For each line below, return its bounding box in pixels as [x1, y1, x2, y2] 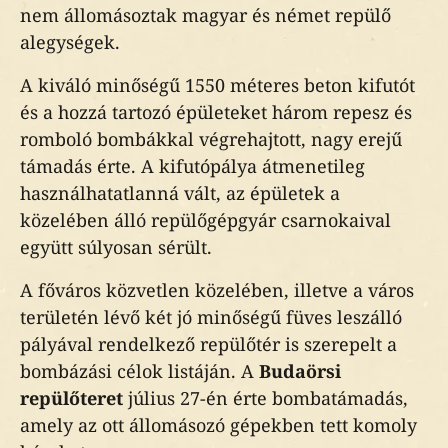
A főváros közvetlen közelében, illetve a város [20, 278, 414, 302]
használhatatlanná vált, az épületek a [20, 181, 340, 205]
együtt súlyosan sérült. [20, 235, 212, 259]
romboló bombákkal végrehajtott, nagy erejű [20, 127, 402, 151]
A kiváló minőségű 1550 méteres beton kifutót [20, 73, 415, 97]
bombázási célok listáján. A [20, 359, 259, 383]
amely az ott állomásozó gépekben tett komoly [20, 413, 417, 437]
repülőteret [20, 386, 128, 410]
